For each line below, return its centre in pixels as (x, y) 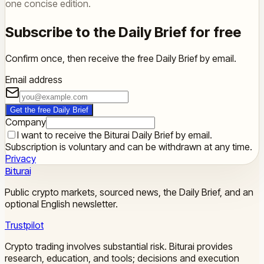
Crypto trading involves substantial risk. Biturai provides (119, 247)
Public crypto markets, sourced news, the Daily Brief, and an (129, 192)
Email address (34, 80)
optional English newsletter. (61, 204)
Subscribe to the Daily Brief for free (123, 32)
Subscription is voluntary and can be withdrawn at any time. (129, 147)
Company (26, 122)
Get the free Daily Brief (49, 110)
